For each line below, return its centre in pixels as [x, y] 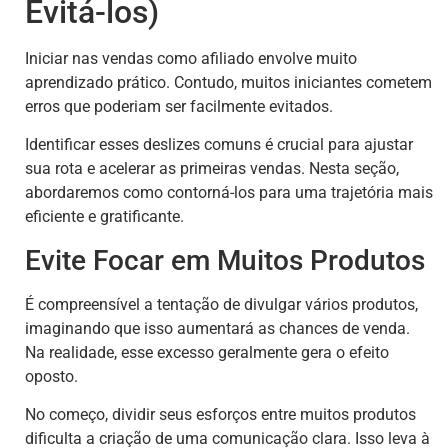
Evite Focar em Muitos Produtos [225, 260]
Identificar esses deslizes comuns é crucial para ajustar [219, 145]
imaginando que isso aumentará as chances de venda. [217, 328]
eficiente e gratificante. [104, 217]
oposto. [51, 376]
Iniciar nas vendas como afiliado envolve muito [191, 58]
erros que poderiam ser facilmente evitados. [179, 106]
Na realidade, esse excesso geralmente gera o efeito [207, 352]
